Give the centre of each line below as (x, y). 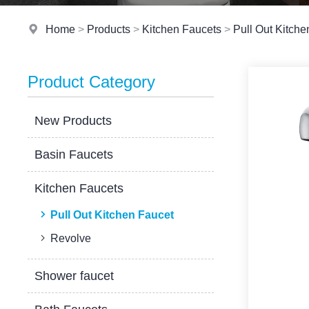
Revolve (71, 238)
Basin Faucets (74, 154)
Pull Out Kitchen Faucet (112, 215)
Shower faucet (74, 276)
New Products (73, 121)
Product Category (92, 82)
